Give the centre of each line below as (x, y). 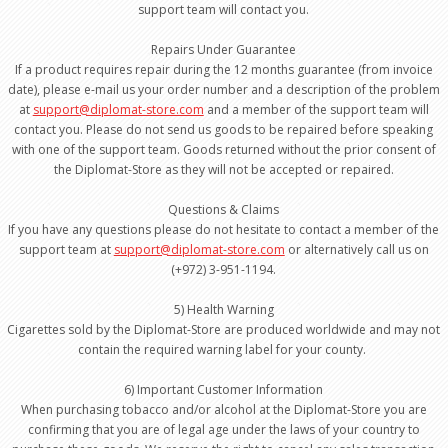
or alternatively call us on (356, 249)
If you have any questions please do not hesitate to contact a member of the (224, 229)
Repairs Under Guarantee (224, 49)
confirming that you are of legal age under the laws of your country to (223, 429)
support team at (66, 249)
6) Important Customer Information (224, 389)
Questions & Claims (224, 209)
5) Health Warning (223, 309)
